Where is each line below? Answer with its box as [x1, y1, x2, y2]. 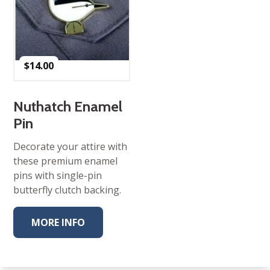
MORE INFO [31, 215, 86, 229]
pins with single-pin [13, 168, 102, 182]
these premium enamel [13, 154, 118, 168]
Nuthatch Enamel [13, 97, 123, 115]
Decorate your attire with [13, 139, 128, 153]
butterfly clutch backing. [13, 183, 122, 196]
